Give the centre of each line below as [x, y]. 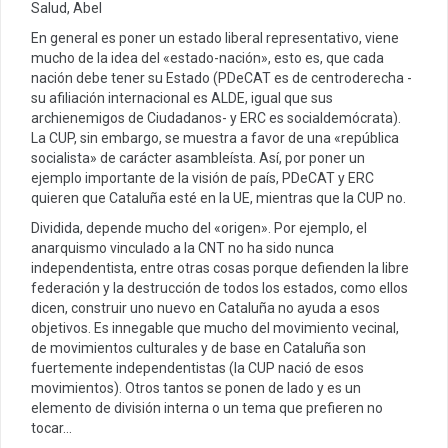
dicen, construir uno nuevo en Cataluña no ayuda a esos [205, 307]
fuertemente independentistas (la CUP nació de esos [197, 367]
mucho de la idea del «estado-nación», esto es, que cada [207, 57]
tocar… [51, 427]
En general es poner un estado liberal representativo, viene [215, 37]
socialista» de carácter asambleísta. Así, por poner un [198, 157]
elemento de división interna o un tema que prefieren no [207, 407]
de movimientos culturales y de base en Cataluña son [198, 347]
